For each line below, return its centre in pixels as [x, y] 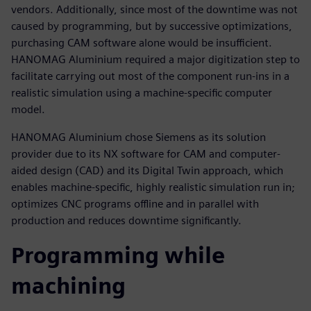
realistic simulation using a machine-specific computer [142, 93]
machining [68, 286]
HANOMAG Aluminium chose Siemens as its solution [138, 137]
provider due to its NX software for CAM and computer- [146, 154]
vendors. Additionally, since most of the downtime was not [154, 10]
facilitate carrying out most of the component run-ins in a [150, 76]
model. [28, 110]
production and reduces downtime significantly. [126, 221]
